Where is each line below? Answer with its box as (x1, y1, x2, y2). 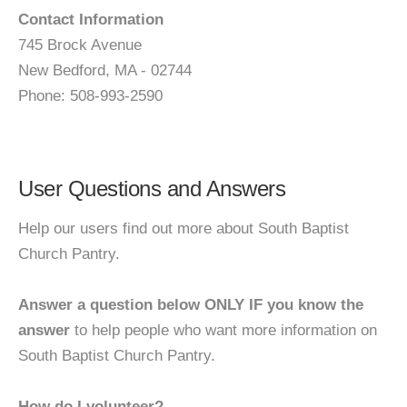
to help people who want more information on (70, 322, 377, 339)
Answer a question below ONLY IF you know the (18, 296, 363, 313)
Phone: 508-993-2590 (18, 87, 163, 104)
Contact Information (18, 11, 164, 28)
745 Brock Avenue (18, 36, 142, 54)
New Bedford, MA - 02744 (18, 62, 192, 79)
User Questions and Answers (18, 176, 285, 201)
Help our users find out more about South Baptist (18, 220, 349, 237)
